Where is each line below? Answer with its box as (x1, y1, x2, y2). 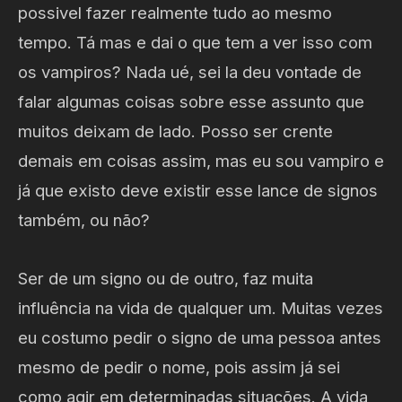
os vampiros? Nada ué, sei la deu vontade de (18, 61, 362, 82)
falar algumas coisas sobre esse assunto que (18, 91, 364, 111)
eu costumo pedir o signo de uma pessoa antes (18, 327, 381, 347)
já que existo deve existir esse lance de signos (18, 179, 378, 200)
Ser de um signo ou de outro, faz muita (18, 267, 313, 288)
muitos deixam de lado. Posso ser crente (18, 120, 333, 141)
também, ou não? (18, 209, 150, 230)
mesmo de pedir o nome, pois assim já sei (18, 356, 340, 377)
